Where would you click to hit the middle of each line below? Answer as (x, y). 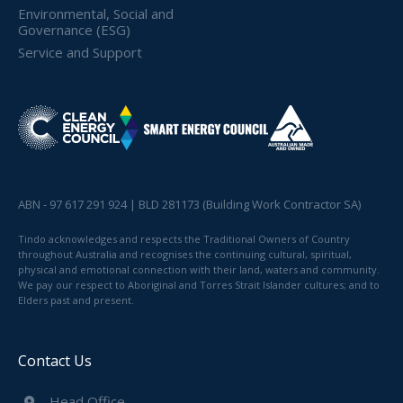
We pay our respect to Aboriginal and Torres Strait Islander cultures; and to (199, 284)
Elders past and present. (76, 300)
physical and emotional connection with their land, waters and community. (199, 269)
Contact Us (55, 360)
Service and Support (80, 52)
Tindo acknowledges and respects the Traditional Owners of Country (184, 238)
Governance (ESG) (74, 29)
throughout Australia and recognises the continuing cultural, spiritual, (185, 254)
